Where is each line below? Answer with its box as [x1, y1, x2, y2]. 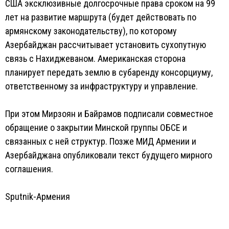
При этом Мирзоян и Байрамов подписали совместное [5, 108, 213, 119]
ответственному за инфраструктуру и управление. [5, 81, 198, 91]
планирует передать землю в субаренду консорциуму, [5, 67, 213, 78]
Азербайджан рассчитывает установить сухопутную [5, 39, 206, 50]
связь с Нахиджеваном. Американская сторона [5, 53, 186, 64]
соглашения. [5, 164, 53, 174]
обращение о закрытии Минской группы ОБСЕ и [5, 122, 187, 133]
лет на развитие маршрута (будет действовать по [5, 12, 196, 22]
